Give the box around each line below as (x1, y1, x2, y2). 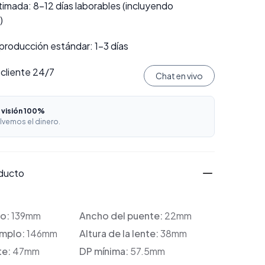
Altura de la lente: (79, 227, 160, 240)
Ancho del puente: (79, 209, 164, 222)
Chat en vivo (156, 70, 203, 81)
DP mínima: (79, 245, 130, 257)
